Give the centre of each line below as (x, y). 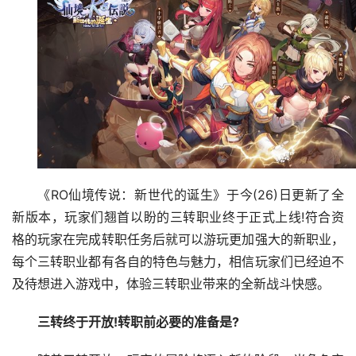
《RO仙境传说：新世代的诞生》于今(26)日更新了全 (190, 195)
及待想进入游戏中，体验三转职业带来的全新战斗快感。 (171, 284)
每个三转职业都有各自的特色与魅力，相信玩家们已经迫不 (178, 261)
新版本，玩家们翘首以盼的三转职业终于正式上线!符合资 (178, 217)
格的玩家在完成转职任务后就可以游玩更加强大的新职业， (178, 239)
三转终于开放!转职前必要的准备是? (138, 322)
